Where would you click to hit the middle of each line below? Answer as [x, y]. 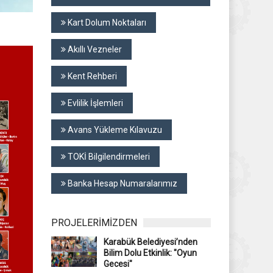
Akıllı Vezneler [94, 49]
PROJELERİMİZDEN [94, 223]
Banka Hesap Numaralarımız [121, 183]
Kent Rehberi [91, 76]
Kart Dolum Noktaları [106, 23]
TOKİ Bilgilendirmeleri [108, 157]
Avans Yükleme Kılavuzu [114, 130]
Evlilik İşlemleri [94, 103]
